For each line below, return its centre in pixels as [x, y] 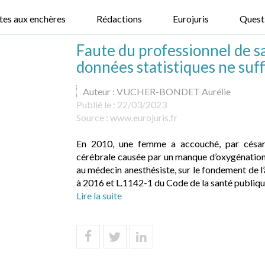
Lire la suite [99, 195]
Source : [93, 117]
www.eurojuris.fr [144, 117]
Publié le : [97, 104]
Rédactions [119, 19]
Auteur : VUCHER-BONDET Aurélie [157, 91]
